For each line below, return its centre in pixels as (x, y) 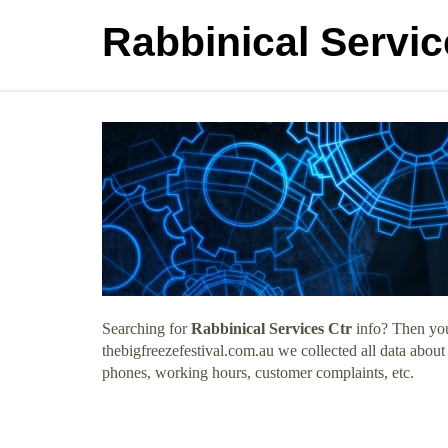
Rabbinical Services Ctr (271, 328)
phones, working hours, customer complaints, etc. (258, 372)
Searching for (146, 328)
